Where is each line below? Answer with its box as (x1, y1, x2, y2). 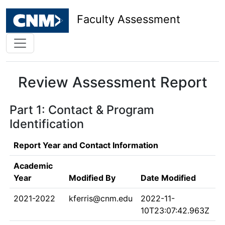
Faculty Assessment (77, 13, 180, 26)
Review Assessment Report (18, 73, 207, 91)
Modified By (69, 173, 116, 183)
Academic (14, 161, 53, 171)
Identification (10, 117, 84, 131)
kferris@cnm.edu (69, 193, 133, 203)
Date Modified (141, 173, 196, 183)
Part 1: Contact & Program (10, 102, 154, 117)
